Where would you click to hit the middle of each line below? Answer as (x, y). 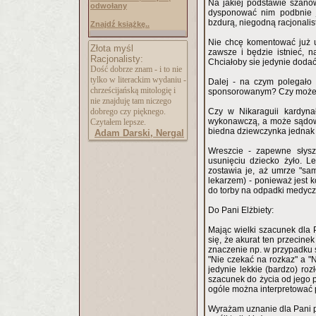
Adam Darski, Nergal (139, 133)
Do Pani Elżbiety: (241, 210)
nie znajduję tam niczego (131, 101)
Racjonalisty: (117, 59)
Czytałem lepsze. (118, 122)
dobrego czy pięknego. (128, 111)
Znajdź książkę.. (120, 24)
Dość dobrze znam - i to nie (136, 69)
